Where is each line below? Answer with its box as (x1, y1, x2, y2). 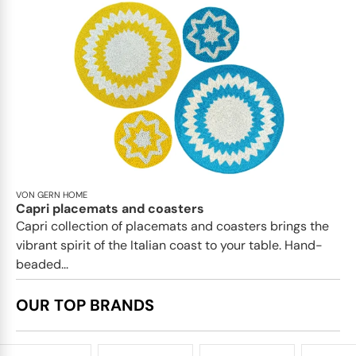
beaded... (16, 255, 68, 273)
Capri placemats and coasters (16, 199, 204, 217)
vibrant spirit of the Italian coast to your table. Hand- (16, 236, 323, 253)
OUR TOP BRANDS (16, 294, 154, 315)
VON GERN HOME (16, 188, 87, 200)
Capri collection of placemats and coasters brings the (16, 217, 329, 234)
